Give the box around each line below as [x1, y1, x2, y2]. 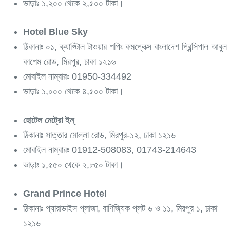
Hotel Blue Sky [23, 26, 88, 37]
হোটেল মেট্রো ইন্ [23, 114, 74, 125]
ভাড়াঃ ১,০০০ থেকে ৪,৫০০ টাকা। [23, 86, 124, 97]
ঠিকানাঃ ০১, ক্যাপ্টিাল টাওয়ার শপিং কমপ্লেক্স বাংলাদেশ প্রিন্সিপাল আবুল [23, 41, 227, 52]
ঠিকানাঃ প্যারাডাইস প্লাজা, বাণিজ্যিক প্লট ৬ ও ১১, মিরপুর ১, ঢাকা [23, 203, 217, 214]
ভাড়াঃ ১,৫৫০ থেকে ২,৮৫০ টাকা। [23, 159, 124, 170]
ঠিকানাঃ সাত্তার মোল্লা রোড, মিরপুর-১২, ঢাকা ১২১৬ [23, 129, 176, 140]
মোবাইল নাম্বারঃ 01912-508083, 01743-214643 [23, 144, 196, 155]
